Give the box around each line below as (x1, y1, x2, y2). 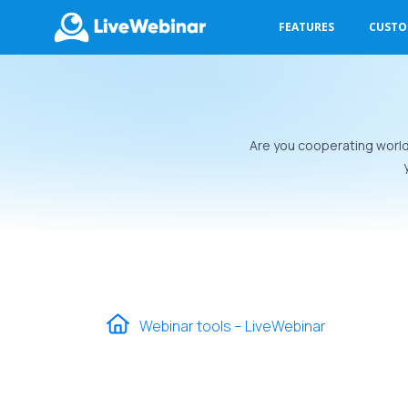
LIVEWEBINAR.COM (41, 83, 216, 107)
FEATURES (279, 19, 335, 35)
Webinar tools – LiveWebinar (139, 316, 326, 337)
